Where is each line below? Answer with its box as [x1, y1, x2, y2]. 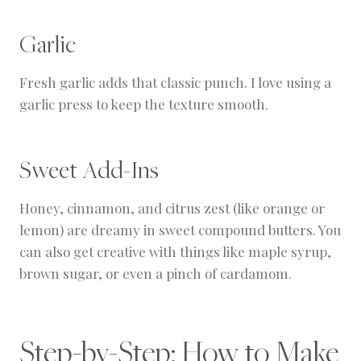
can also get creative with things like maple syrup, [19, 243, 331, 261]
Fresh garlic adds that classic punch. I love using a [19, 73, 331, 92]
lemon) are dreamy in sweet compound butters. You [19, 221, 341, 239]
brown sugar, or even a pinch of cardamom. [19, 264, 292, 283]
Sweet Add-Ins [19, 153, 159, 186]
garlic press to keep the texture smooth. [19, 95, 268, 114]
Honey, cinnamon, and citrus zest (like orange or [19, 199, 325, 218]
